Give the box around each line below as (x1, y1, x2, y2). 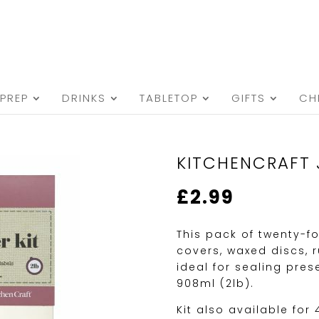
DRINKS (62, 90, 106, 105)
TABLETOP (140, 90, 198, 105)
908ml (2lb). (177, 276, 255, 291)
